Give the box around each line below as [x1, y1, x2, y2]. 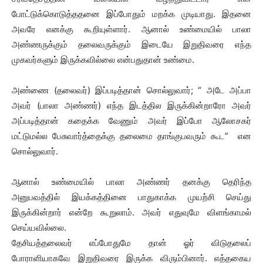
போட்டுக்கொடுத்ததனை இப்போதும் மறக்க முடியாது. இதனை [12, 8, 251, 19]
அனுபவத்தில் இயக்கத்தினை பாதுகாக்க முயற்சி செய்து [12, 191, 251, 203]
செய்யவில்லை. [12, 222, 66, 233]
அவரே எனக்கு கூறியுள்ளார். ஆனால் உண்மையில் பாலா [12, 23, 251, 35]
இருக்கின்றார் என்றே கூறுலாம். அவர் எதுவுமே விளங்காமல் [12, 207, 251, 218]
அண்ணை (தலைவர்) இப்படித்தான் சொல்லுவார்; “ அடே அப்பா [12, 85, 251, 96]
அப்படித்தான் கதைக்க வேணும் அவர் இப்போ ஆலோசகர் [12, 115, 251, 126]
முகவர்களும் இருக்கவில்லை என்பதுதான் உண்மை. [12, 54, 194, 65]
